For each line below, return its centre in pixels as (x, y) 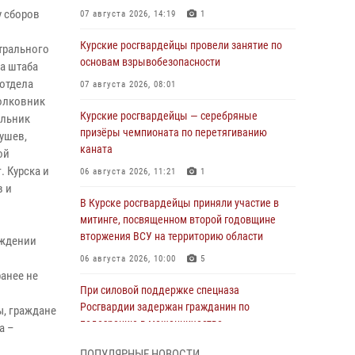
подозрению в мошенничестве (151, 323)
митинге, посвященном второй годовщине (178, 219)
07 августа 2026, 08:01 (128, 84)
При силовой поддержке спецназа (160, 290)
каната (96, 149)
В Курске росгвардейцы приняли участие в (179, 203)
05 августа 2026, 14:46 (128, 346)
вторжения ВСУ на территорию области (172, 236)
